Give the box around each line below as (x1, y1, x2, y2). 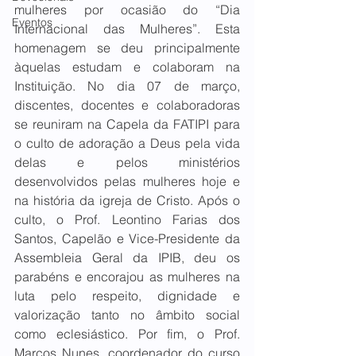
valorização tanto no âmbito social (14, 307, 240, 323)
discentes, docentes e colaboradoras (14, 97, 240, 113)
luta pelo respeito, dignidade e (14, 288, 240, 304)
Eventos (12, 15, 52, 29)
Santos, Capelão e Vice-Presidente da (14, 230, 240, 246)
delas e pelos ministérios (14, 154, 240, 170)
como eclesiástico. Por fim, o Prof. (14, 326, 240, 342)
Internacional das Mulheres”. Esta (14, 21, 240, 37)
